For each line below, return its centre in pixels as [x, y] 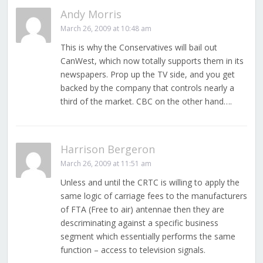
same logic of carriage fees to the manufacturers [154, 196]
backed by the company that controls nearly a [147, 88]
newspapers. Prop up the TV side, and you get [147, 75]
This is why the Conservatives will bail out [139, 48]
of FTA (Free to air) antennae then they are [142, 210]
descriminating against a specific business [139, 223]
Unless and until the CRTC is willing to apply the [150, 183]
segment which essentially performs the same [148, 237]
